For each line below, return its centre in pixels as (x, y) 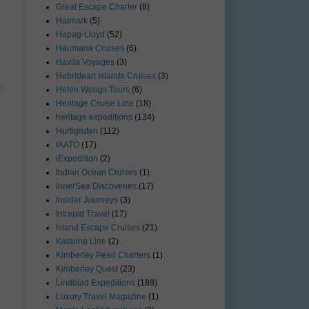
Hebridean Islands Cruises (106, 76)
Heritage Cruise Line (95, 104)
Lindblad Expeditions (96, 283)
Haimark (72, 21)
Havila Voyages (85, 62)
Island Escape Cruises (98, 228)
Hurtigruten (77, 131)
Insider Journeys (87, 200)
